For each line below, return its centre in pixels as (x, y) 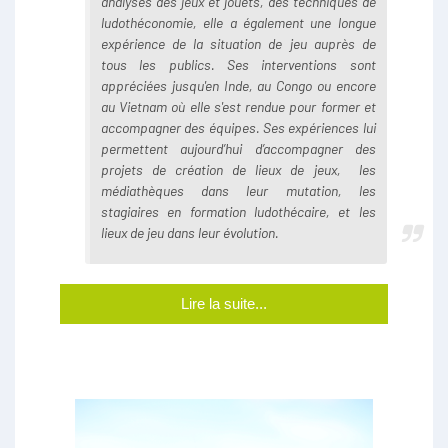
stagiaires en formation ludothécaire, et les (238, 211)
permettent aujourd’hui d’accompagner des (238, 148)
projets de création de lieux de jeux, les (238, 169)
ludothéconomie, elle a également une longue (238, 22)
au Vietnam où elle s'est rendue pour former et (238, 106)
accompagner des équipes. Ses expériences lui (238, 127)
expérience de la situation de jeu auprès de (238, 43)
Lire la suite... (224, 303)
